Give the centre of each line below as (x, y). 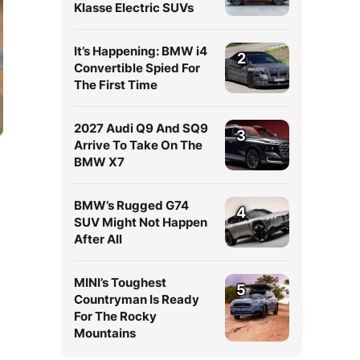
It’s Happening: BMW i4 (141, 51)
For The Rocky (115, 316)
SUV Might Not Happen (141, 222)
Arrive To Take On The (138, 145)
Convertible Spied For (137, 68)
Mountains (105, 333)
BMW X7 (99, 162)
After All (98, 239)
